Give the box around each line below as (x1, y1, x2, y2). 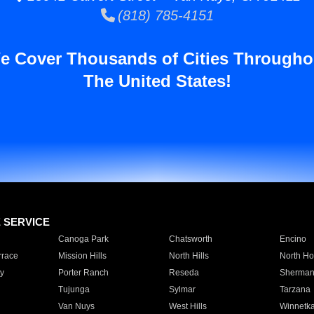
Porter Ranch (57, 268, 109, 278)
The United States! (83, 71, 231, 90)
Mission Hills (57, 251, 107, 261)
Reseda (168, 268, 199, 278)
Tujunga (57, 285, 90, 294)
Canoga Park (57, 234, 109, 244)
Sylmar (168, 285, 196, 294)
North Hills (168, 251, 209, 261)
